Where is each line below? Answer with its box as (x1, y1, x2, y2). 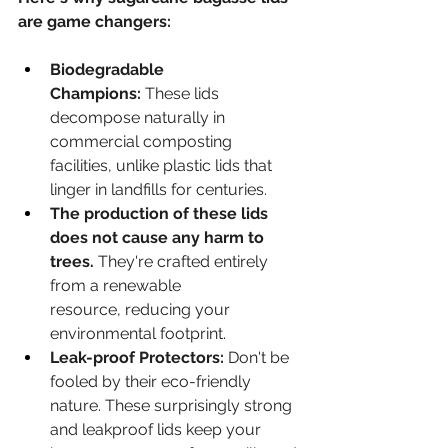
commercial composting (50, 131, 236, 151)
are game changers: (18, 11, 171, 31)
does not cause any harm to (50, 227, 268, 247)
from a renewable (50, 275, 185, 295)
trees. (50, 251, 94, 271)
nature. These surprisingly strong (50, 395, 296, 415)
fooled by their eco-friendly (50, 371, 255, 391)
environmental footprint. (50, 323, 226, 343)
